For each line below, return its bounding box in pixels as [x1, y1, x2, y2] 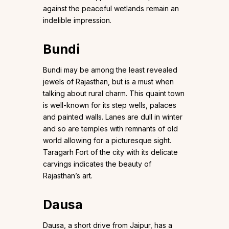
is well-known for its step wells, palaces [43, 101, 176, 110]
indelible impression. [43, 16, 111, 25]
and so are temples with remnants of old [43, 124, 178, 133]
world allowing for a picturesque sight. [43, 136, 171, 145]
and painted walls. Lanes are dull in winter [43, 112, 182, 122]
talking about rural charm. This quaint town [43, 89, 185, 98]
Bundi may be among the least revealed [43, 65, 177, 75]
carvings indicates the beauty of [43, 159, 151, 169]
